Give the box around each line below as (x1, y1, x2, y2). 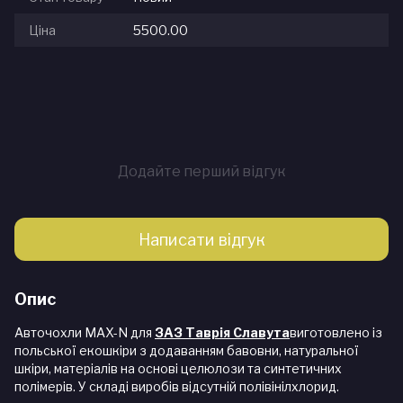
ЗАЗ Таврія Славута (155, 325, 290, 341)
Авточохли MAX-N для (14, 325, 155, 341)
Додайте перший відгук (118, 163, 285, 181)
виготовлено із (290, 325, 382, 341)
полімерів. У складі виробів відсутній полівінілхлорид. (14, 379, 339, 395)
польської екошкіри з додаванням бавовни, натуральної (14, 343, 359, 359)
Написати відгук (138, 229, 265, 249)
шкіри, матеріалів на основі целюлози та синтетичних (14, 361, 342, 377)
